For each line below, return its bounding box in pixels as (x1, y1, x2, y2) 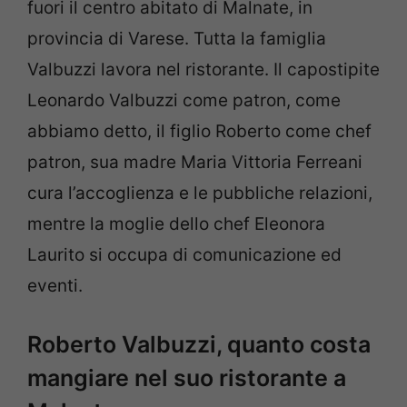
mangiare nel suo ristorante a (27, 363, 346, 392)
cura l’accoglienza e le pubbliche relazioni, (27, 183, 372, 204)
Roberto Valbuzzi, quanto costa (27, 330, 371, 358)
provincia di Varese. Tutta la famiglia (27, 28, 326, 50)
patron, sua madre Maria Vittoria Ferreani (27, 152, 362, 174)
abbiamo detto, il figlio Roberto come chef (27, 121, 372, 143)
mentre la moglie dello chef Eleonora (27, 213, 325, 235)
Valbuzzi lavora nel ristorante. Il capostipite (27, 59, 380, 81)
